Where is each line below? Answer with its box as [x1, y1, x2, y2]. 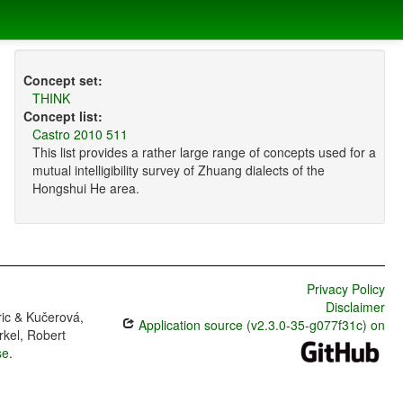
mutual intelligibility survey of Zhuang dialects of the [31, 161, 325, 180]
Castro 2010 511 [31, 125, 128, 144]
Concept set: [22, 71, 103, 90]
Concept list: [22, 107, 103, 126]
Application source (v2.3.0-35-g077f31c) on [134, 316, 385, 335]
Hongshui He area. [31, 179, 139, 198]
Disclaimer [325, 298, 385, 317]
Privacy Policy [306, 280, 385, 299]
